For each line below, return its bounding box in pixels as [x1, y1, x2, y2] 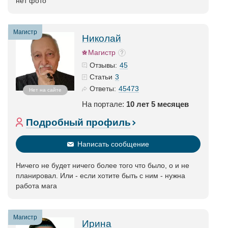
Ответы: [90, 84, 116, 93]
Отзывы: [90, 61, 117, 69]
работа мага [16, 182, 57, 190]
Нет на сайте [28, 87, 62, 93]
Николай [82, 33, 121, 44]
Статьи [90, 73, 112, 81]
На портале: [82, 100, 126, 108]
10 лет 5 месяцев [126, 100, 189, 108]
